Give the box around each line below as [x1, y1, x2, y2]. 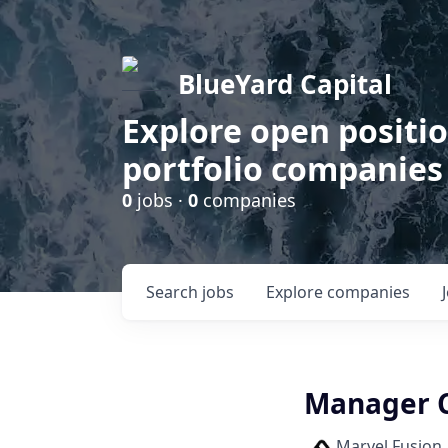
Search [146, 281, 202, 303]
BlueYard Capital [178, 66, 392, 102]
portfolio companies [122, 147, 443, 190]
